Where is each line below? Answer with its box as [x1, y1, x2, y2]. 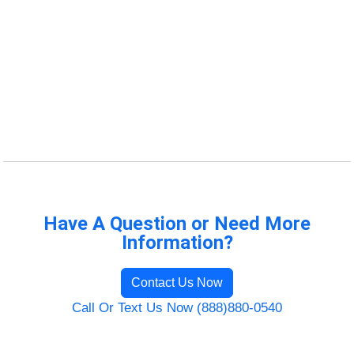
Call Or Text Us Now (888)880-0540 [72, 299, 282, 315]
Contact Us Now [131, 275, 223, 289]
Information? [121, 231, 233, 254]
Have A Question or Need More [43, 212, 311, 235]
